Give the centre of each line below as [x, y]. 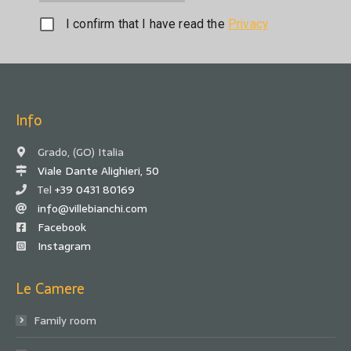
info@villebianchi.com [92, 209]
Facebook [62, 228]
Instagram [64, 246]
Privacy [248, 24]
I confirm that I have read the [147, 24]
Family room [65, 321]
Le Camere [50, 289]
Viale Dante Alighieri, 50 [98, 171]
